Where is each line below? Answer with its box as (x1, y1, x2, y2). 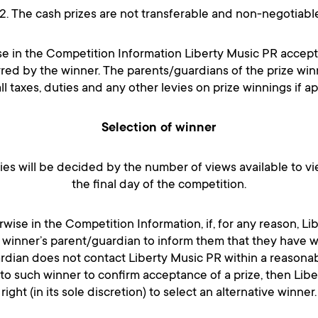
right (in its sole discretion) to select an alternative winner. (1, 286, 317, 301)
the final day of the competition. (72, 178, 246, 193)
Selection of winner (102, 121, 216, 136)
